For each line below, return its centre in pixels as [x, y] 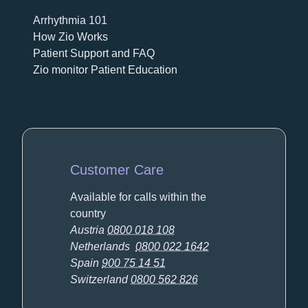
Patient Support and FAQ [94, 53]
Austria [89, 230]
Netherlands [103, 246]
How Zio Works [70, 36]
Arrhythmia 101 [70, 20]
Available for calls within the [139, 197]
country [88, 213]
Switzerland [101, 279]
